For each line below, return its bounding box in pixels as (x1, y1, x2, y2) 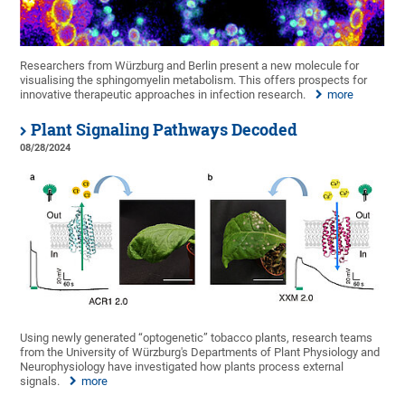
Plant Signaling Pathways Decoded (31, 118, 298, 140)
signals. (20, 373, 63, 388)
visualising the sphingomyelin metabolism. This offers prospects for (20, 72, 368, 87)
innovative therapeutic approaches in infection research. (20, 87, 306, 101)
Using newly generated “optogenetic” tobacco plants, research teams (20, 330, 373, 344)
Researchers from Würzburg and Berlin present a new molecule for (20, 58, 360, 72)
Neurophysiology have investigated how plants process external (20, 359, 344, 373)
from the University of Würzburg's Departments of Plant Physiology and (20, 344, 381, 359)
